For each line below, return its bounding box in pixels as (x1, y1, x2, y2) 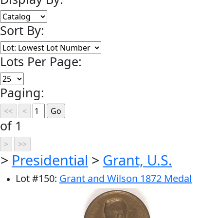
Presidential (12, 150, 88, 170)
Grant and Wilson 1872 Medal (59, 172, 192, 185)
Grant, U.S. (103, 150, 172, 170)
